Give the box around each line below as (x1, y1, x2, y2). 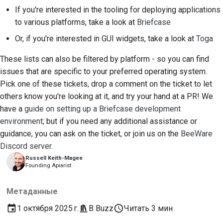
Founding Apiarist (25, 162, 72, 169)
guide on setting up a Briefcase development (24, 104, 181, 113)
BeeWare (181, 128, 213, 138)
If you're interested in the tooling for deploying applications (15, 4, 221, 14)
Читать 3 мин (124, 203, 173, 213)
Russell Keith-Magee (25, 154, 83, 161)
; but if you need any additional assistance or (43, 116, 197, 126)
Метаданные (6, 186, 58, 196)
